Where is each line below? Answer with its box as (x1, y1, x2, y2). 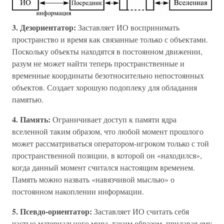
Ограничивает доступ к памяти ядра (52, 114, 176, 125)
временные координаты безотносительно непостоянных (12, 70, 204, 81)
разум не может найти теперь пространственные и (12, 58, 184, 69)
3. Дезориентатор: (12, 21, 78, 33)
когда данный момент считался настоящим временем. (12, 162, 195, 173)
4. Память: (12, 113, 52, 125)
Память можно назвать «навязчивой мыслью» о (12, 174, 174, 185)
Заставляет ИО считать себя (94, 206, 189, 217)
